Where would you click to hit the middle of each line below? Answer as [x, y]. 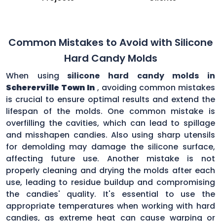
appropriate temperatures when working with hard [110, 206]
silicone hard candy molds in [137, 75]
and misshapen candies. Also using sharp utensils [110, 135]
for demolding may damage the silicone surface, [110, 147]
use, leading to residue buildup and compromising [110, 182]
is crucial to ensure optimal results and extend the [110, 99]
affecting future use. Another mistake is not [110, 158]
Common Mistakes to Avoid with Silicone [110, 42]
